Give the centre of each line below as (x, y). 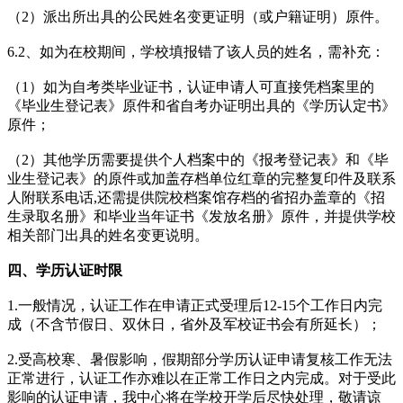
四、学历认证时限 (65, 270)
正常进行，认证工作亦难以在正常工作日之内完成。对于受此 (201, 378)
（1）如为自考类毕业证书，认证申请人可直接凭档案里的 (191, 86)
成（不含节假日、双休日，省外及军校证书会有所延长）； (194, 324)
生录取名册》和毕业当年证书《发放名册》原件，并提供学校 (201, 216)
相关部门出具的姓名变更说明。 (108, 235)
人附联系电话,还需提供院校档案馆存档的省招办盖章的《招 (196, 197)
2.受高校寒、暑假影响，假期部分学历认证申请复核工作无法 (200, 359)
